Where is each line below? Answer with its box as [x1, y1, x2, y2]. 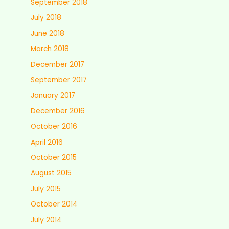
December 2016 [31, 106, 85, 116]
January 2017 [31, 90, 75, 101]
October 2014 [31, 199, 78, 210]
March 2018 [31, 44, 69, 54]
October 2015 [31, 152, 77, 163]
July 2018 [31, 13, 61, 23]
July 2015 [31, 184, 61, 194]
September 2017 [31, 75, 87, 85]
